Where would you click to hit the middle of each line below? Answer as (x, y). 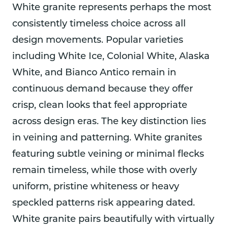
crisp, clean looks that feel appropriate (100, 106)
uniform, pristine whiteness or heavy (96, 187)
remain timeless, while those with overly (105, 171)
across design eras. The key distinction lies (109, 122)
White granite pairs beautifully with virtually (113, 220)
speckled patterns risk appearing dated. (104, 204)
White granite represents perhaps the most (112, 8)
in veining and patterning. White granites (107, 138)
